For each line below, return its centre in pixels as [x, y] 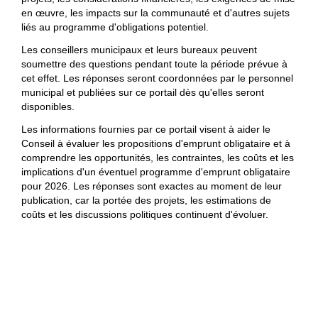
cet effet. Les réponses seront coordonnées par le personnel [157, 78]
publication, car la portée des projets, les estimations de [146, 200]
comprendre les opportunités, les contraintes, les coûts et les [158, 158]
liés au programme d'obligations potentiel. [115, 27]
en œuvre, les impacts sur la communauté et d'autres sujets [155, 13]
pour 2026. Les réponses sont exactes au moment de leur [152, 186]
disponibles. [48, 106]
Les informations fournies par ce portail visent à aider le [146, 129]
